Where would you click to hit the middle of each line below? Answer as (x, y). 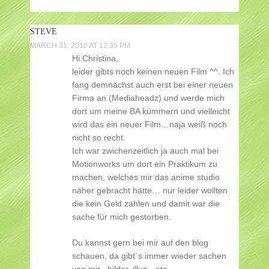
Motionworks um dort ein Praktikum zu (145, 164)
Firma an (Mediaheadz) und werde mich (148, 98)
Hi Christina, (95, 59)
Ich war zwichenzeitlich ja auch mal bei (145, 151)
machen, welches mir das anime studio (146, 177)
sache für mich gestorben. (122, 217)
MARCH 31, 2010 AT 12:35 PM (80, 46)
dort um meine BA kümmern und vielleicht (151, 111)
